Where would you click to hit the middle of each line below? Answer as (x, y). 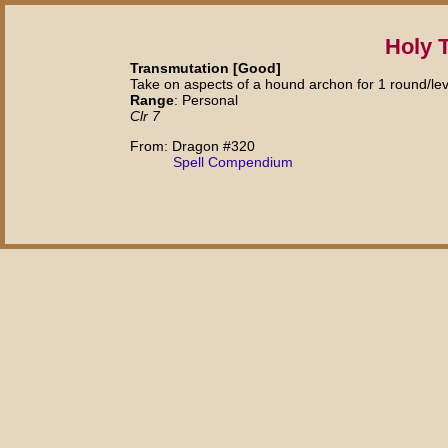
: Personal (206, 99)
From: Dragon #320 (192, 146)
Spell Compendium (233, 162)
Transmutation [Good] (205, 67)
